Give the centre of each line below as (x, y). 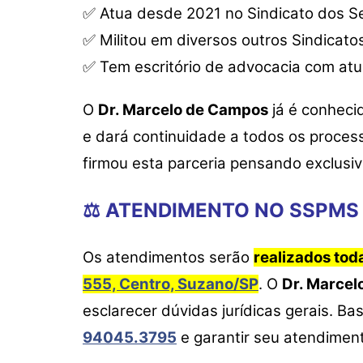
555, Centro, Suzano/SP (171, 284)
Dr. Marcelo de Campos (183, 110)
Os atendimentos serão (168, 258)
